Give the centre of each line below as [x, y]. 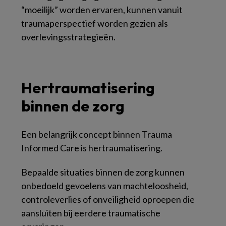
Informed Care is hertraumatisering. [92, 148]
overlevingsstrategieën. [68, 37]
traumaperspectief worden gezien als [95, 23]
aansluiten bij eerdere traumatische [91, 213]
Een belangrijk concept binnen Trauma [97, 134]
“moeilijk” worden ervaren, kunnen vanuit [102, 10]
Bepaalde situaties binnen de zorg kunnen [103, 172]
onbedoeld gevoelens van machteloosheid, [105, 186]
